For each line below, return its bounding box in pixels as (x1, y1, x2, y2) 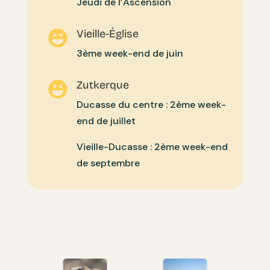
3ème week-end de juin (76, 46, 183, 60)
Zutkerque (76, 78, 129, 92)
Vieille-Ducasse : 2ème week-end (76, 140, 228, 153)
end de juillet (76, 114, 136, 127)
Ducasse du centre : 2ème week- (76, 98, 226, 111)
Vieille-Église (76, 27, 139, 40)
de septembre (76, 156, 140, 169)
